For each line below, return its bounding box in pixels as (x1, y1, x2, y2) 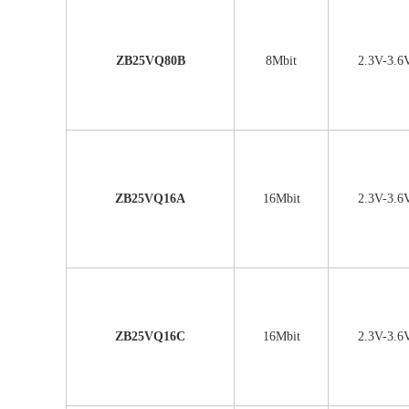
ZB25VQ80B (115, 54, 185, 68)
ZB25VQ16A (115, 192, 185, 205)
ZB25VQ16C (115, 330, 185, 343)
